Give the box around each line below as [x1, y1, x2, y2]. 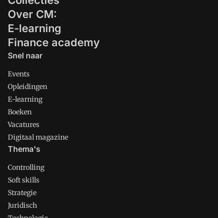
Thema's [8, 144, 40, 154]
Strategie [8, 188, 36, 197]
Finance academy [8, 36, 100, 49]
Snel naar [8, 51, 42, 60]
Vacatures [8, 120, 39, 129]
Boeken [8, 108, 32, 116]
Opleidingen [8, 82, 47, 91]
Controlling [8, 163, 44, 172]
